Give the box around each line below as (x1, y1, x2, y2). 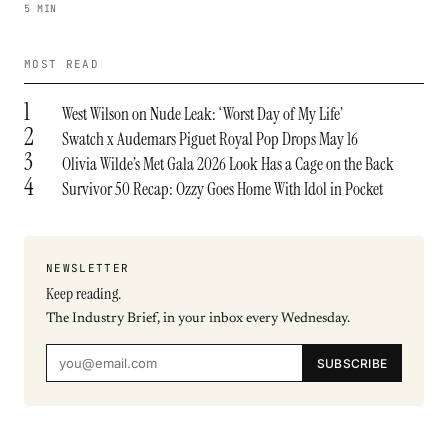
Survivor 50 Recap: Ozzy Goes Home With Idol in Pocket (62, 178, 383, 200)
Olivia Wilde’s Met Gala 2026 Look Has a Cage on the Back (62, 153, 394, 175)
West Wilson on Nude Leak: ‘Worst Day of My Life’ (62, 103, 343, 125)
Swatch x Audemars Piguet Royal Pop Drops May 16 (62, 128, 358, 150)
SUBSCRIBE (316, 355, 387, 371)
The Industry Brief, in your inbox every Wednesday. (46, 312, 350, 326)
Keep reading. (46, 284, 121, 304)
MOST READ (24, 57, 99, 71)
